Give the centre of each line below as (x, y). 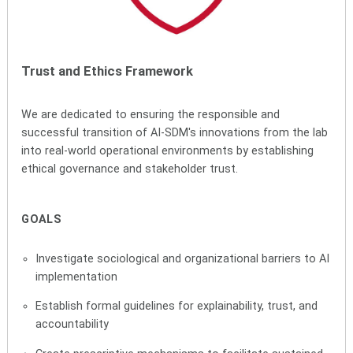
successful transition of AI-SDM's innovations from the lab (175, 133)
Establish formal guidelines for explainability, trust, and (176, 307)
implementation (76, 277)
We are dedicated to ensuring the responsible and (151, 115)
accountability (72, 325)
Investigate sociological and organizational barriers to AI (182, 259)
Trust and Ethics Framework (108, 72)
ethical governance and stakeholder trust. (130, 169)
